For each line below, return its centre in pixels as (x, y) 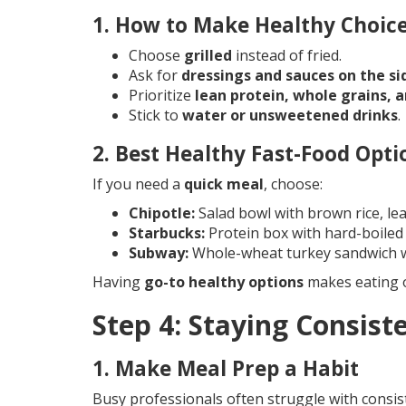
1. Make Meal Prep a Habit (226, 369)
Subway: (159, 253)
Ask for (155, 76)
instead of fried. (287, 56)
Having (118, 282)
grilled (208, 56)
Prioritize (162, 96)
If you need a (138, 184)
